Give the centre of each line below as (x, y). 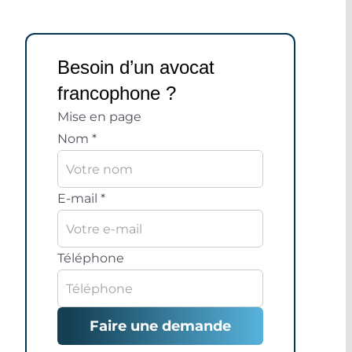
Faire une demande (160, 326)
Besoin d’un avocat (136, 68)
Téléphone (91, 258)
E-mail (79, 199)
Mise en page (100, 117)
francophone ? (117, 93)
